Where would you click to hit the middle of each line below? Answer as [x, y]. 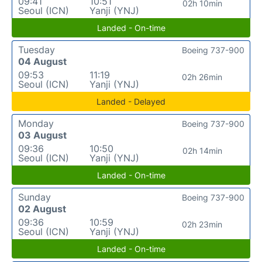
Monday [36, 123]
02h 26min [202, 77]
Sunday [35, 197]
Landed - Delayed [131, 101]
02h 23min [202, 224]
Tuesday [37, 49]
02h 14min [202, 150]
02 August [42, 208]
